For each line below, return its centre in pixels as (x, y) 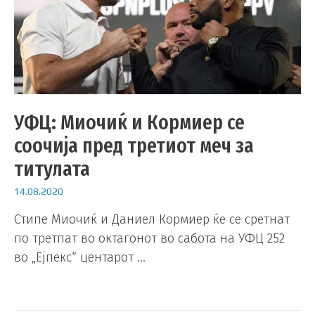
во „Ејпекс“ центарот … (80, 257)
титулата (52, 169)
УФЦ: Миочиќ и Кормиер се (129, 123)
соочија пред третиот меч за (134, 146)
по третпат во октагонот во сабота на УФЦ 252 (149, 238)
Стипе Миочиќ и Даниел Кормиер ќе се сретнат (152, 219)
